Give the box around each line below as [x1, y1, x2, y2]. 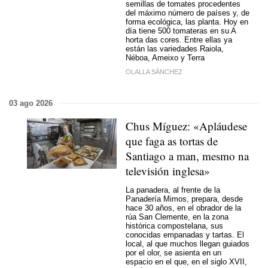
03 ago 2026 [9, 98, 53, 108]
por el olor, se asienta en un [126, 248, 221, 258]
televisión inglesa [126, 163, 204, 178]
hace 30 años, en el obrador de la [126, 203, 241, 213]
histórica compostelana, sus [126, 221, 223, 231]
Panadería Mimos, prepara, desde [126, 194, 243, 204]
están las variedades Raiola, [126, 44, 224, 54]
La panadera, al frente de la [126, 185, 220, 195]
